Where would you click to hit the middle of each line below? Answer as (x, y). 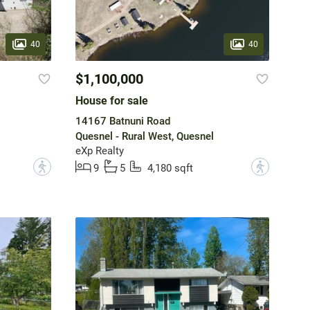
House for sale (111, 101)
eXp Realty (99, 151)
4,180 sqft (170, 168)
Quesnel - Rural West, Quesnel (144, 137)
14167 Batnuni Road (122, 121)
